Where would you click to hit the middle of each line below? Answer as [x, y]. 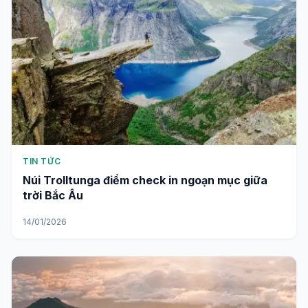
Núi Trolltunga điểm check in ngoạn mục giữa [145, 180]
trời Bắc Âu [53, 196]
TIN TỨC [42, 162]
